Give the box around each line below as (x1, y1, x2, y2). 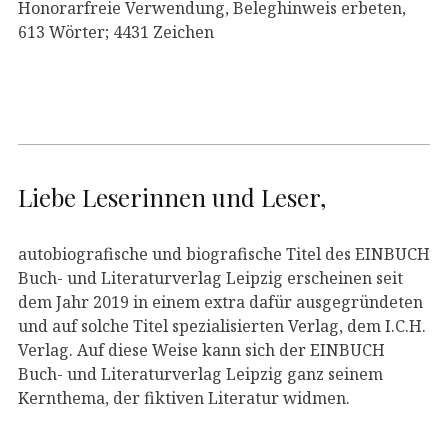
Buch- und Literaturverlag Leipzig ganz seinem (18, 362, 383, 385)
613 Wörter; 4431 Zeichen (18, 20, 214, 43)
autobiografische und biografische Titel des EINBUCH (18, 242, 430, 265)
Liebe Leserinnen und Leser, (18, 180, 326, 213)
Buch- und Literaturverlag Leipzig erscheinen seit (18, 266, 403, 289)
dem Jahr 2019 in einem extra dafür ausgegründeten (18, 290, 423, 313)
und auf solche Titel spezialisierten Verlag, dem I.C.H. (18, 314, 426, 337)
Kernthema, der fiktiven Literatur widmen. (18, 386, 350, 409)
